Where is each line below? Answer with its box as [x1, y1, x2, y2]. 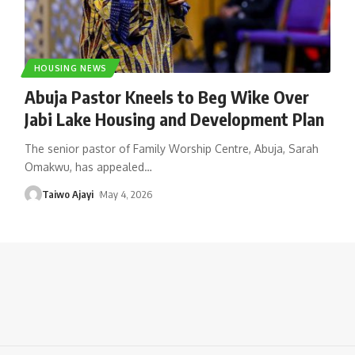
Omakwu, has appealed [24, 159, 144, 174]
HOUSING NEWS [33, 63, 108, 73]
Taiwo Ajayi [41, 187, 94, 200]
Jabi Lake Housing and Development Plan [24, 107, 324, 130]
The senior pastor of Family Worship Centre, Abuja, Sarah [24, 141, 319, 155]
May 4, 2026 [100, 187, 153, 200]
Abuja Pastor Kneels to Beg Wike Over [24, 85, 309, 108]
